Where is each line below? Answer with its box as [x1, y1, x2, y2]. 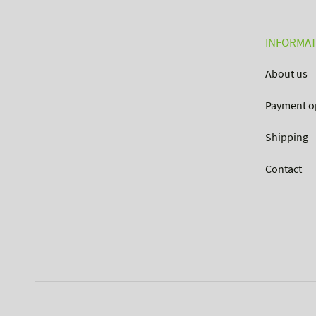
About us [265, 66, 308, 81]
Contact [265, 162, 302, 176]
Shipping [265, 130, 308, 145]
